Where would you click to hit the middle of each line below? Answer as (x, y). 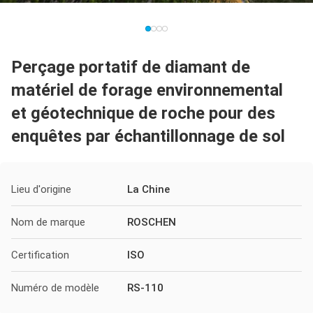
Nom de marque (48, 222)
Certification (40, 255)
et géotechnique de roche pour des (143, 113)
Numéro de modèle (55, 288)
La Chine (148, 189)
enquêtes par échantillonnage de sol (148, 136)
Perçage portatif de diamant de (131, 67)
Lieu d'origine (41, 189)
